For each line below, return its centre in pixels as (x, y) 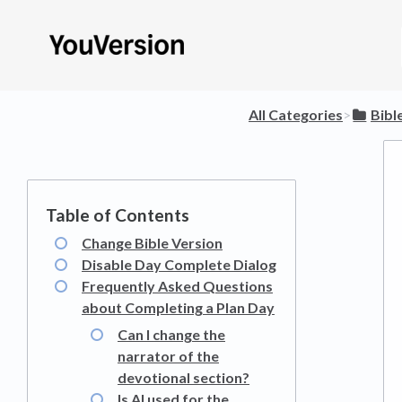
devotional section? (184, 377)
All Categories (296, 114)
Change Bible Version (152, 243)
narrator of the (168, 356)
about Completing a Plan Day (178, 307)
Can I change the (171, 334)
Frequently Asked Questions (177, 286)
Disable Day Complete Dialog (179, 264)
